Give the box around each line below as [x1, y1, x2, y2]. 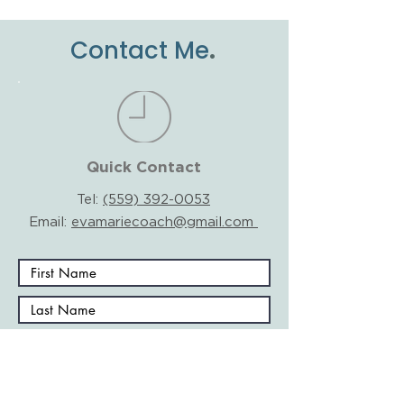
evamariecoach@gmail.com [71, 216, 258, 228]
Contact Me [70, 34, 210, 67]
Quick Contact [86, 161, 201, 175]
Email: [29, 216, 71, 228]
